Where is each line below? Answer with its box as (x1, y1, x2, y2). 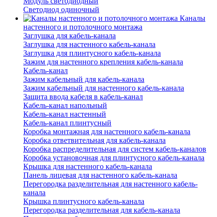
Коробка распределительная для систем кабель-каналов (23, 145, 206, 154)
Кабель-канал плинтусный (23, 119, 111, 127)
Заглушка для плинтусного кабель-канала (23, 49, 161, 58)
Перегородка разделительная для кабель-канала (23, 206, 180, 215)
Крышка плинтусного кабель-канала (23, 197, 144, 206)
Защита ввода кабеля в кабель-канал (23, 93, 143, 101)
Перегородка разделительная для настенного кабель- (23, 180, 198, 188)
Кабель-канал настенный (23, 110, 106, 119)
